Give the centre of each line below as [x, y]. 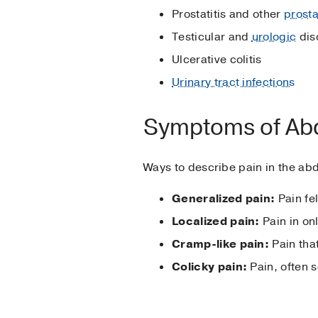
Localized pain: [216, 221]
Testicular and [212, 37]
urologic [274, 37]
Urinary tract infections [234, 82]
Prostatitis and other [228, 14]
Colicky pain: [210, 267]
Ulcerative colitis [217, 59]
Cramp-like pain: [221, 244]
